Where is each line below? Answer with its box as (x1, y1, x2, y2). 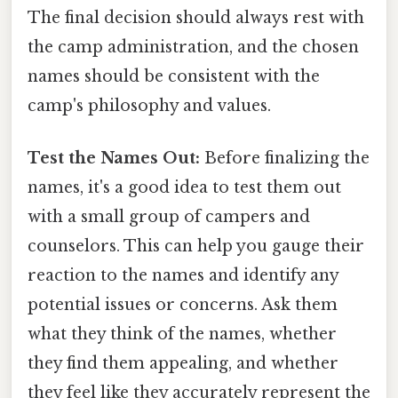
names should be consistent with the (28, 66, 320, 86)
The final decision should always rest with (28, 7, 364, 28)
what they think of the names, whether (28, 323, 337, 344)
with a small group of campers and (28, 206, 310, 227)
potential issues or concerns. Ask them (28, 294, 338, 314)
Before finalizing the (200, 147, 370, 168)
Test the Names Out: (28, 147, 200, 168)
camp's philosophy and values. (28, 95, 271, 115)
